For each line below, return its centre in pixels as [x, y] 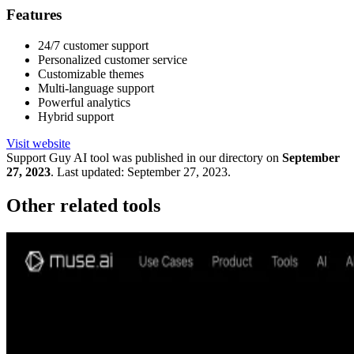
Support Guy [39, 157]
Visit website [38, 143]
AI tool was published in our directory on [175, 157]
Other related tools [83, 205]
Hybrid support [76, 116]
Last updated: [90, 171]
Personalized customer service [113, 59]
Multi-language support [96, 88]
